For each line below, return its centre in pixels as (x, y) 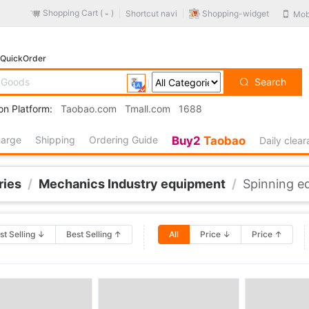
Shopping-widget (236, 13)
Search (269, 82)
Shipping (56, 140)
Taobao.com (89, 109)
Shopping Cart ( (74, 13)
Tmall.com (148, 109)
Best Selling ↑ (94, 234)
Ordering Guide (124, 140)
